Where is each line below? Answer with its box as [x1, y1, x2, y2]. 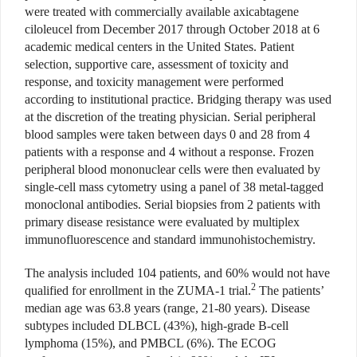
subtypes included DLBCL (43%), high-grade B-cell [25, 319, 288, 333]
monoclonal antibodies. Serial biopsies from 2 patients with [25, 198, 320, 212]
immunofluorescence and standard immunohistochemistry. [25, 233, 316, 247]
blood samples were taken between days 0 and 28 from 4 [25, 127, 310, 142]
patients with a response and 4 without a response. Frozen [25, 145, 314, 159]
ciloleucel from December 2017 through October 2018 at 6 [25, 22, 320, 37]
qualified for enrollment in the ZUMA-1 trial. [25, 284, 251, 298]
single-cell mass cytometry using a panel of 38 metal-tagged [25, 180, 324, 194]
